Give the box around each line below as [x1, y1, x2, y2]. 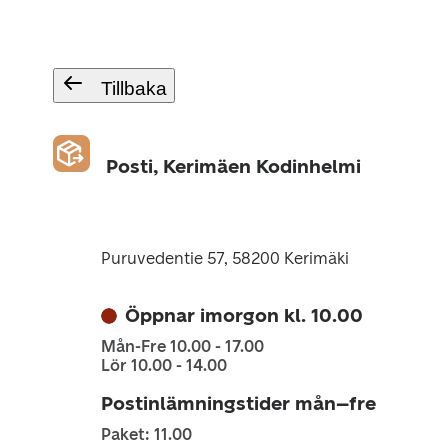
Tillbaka [100, 78, 167, 99]
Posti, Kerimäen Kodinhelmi [105, 155, 361, 178]
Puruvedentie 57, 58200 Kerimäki [100, 249, 349, 268]
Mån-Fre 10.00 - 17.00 [100, 337, 264, 356]
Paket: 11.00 [100, 425, 192, 444]
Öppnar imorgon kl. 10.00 [124, 304, 363, 327]
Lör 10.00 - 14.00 [100, 356, 227, 375]
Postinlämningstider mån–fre [100, 392, 376, 415]
